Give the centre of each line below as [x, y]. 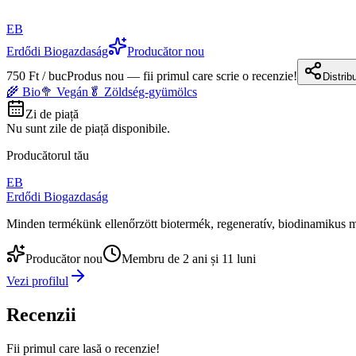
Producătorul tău [48, 156]
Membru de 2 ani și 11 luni [189, 259]
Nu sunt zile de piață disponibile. [88, 129]
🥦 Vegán [64, 92]
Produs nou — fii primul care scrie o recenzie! [182, 76]
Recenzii [41, 315]
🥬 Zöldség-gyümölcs [143, 92]
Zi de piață [52, 114]
